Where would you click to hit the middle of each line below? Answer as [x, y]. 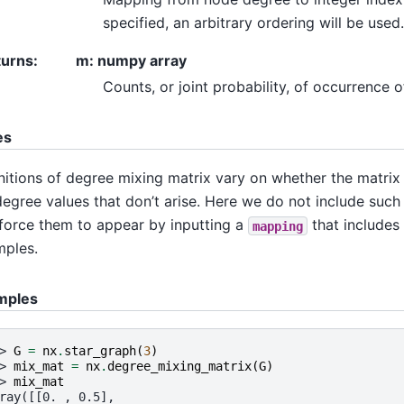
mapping [278, 226]
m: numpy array [131, 60]
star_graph [100, 350]
